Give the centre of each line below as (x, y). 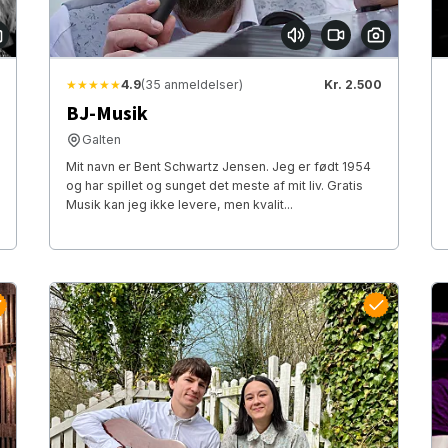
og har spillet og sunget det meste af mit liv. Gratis (214, 186)
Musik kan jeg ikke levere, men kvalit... (179, 205)
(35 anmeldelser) (191, 85)
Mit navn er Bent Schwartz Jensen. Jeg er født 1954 (218, 167)
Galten (101, 140)
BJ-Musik (106, 114)
